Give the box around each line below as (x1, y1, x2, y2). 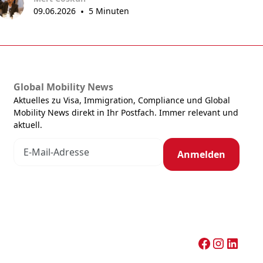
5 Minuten (89, 5, 130, 16)
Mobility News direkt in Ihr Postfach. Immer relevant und (13, 107, 238, 119)
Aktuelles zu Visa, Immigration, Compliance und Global (13, 95, 230, 106)
